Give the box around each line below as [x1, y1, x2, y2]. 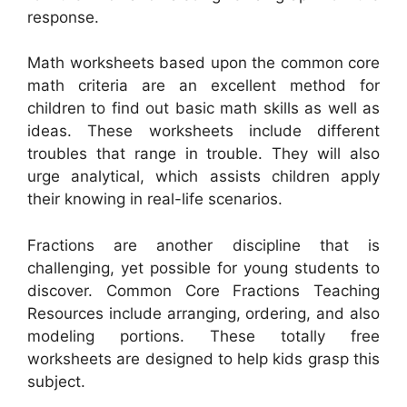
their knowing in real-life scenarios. [27, 190, 283, 208]
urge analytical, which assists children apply [27, 167, 380, 185]
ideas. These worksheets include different [27, 122, 380, 140]
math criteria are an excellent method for [27, 76, 380, 94]
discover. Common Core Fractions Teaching [27, 281, 380, 300]
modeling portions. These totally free [27, 326, 380, 345]
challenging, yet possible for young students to [27, 258, 380, 277]
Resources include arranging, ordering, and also [27, 303, 380, 323]
